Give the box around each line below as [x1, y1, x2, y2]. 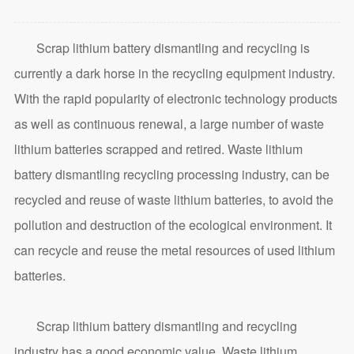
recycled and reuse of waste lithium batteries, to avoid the [13, 190, 333, 209]
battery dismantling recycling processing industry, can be [13, 165, 330, 184]
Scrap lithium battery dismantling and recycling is [13, 39, 310, 58]
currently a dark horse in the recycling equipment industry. [13, 64, 335, 83]
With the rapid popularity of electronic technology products [13, 89, 337, 108]
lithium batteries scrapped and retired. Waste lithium [13, 140, 303, 159]
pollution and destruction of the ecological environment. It [13, 216, 332, 235]
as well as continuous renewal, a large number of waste [13, 115, 324, 134]
